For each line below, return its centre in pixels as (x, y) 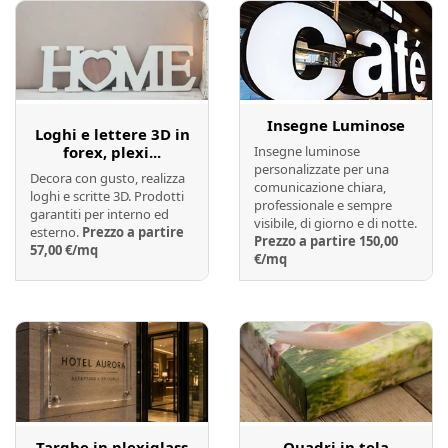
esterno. (56, 232)
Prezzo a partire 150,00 (326, 241)
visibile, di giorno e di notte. (335, 223)
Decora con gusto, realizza (107, 178)
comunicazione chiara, (320, 187)
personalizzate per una (321, 169)
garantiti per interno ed (99, 214)
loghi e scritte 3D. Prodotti (107, 196)
